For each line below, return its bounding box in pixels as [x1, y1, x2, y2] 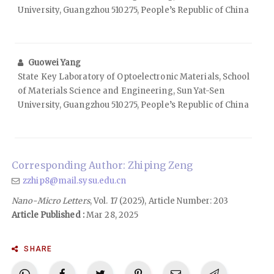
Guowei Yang [28, 57, 81, 68]
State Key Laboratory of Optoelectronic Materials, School [18, 72, 250, 83]
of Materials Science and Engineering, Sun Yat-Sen [18, 86, 224, 97]
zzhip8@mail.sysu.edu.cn [23, 176, 127, 187]
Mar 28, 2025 [84, 210, 139, 221]
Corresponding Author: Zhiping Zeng [12, 160, 193, 172]
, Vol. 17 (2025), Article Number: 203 [89, 196, 229, 207]
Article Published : [12, 210, 84, 221]
